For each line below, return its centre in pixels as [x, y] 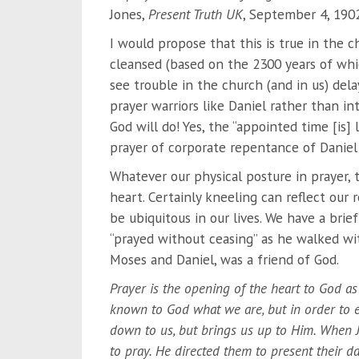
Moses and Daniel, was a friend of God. [224, 259]
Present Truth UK [195, 14]
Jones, [129, 14]
